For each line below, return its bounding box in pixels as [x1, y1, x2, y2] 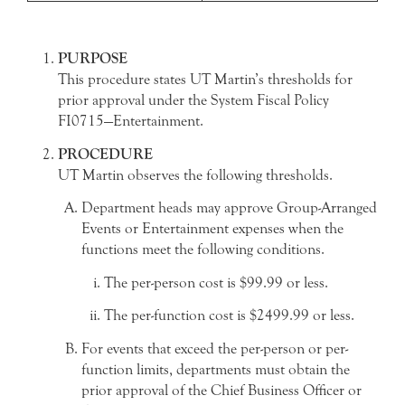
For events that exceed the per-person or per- [80, 339, 348, 357]
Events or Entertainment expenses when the [80, 220, 344, 238]
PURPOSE [58, 50, 127, 67]
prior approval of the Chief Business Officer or [80, 381, 362, 399]
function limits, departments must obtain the [80, 360, 350, 378]
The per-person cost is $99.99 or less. [104, 273, 328, 291]
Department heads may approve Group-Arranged [80, 199, 377, 217]
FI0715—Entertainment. [58, 112, 203, 129]
